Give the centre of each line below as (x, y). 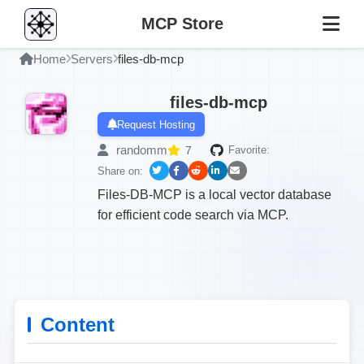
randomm (140, 150)
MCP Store (182, 24)
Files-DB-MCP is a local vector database (214, 195)
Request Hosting (156, 124)
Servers (92, 59)
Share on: (120, 171)
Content (78, 325)
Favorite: (249, 150)
